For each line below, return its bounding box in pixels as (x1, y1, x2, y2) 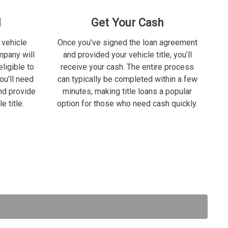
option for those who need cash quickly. (57, 99, 197, 108)
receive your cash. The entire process (61, 62, 194, 72)
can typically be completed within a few (57, 74, 197, 84)
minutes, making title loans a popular (63, 87, 192, 96)
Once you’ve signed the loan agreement (57, 38, 197, 47)
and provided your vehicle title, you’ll (63, 50, 192, 60)
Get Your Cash (91, 16, 164, 29)
